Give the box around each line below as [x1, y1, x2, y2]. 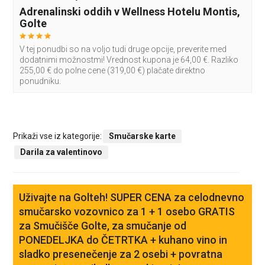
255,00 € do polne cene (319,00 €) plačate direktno [20, 66, 206, 76]
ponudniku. [20, 76, 62, 86]
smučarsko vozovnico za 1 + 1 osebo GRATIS [19, 205, 235, 218]
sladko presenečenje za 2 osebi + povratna [19, 248, 223, 261]
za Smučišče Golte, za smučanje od [19, 219, 187, 232]
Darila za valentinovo [20, 147, 103, 157]
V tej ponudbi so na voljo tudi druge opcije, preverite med [20, 44, 227, 54]
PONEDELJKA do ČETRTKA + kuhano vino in [19, 234, 228, 247]
